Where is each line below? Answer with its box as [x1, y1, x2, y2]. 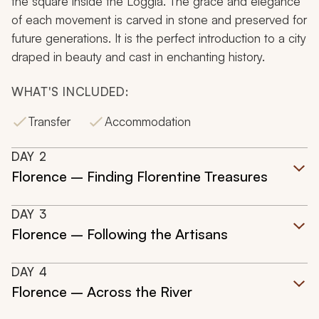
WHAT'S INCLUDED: [11, 84, 129, 100]
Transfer [28, 114, 70, 130]
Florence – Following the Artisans [11, 225, 228, 244]
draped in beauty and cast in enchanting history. [11, 49, 265, 65]
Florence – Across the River [11, 283, 192, 301]
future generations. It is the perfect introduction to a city [11, 31, 306, 46]
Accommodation [105, 114, 191, 130]
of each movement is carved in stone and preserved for [11, 12, 307, 28]
